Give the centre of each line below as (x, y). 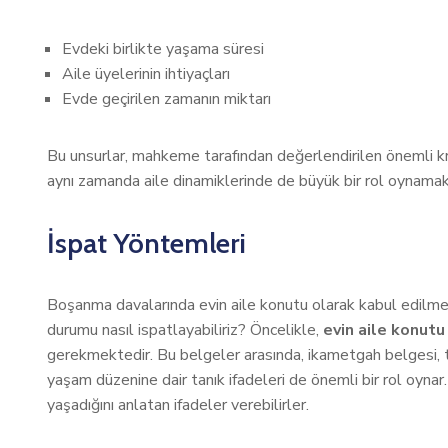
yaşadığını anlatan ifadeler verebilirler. (178, 405)
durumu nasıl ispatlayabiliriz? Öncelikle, (185, 330)
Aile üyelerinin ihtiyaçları (146, 74)
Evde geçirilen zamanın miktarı (166, 99)
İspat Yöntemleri (146, 243)
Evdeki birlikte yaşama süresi (163, 49)
